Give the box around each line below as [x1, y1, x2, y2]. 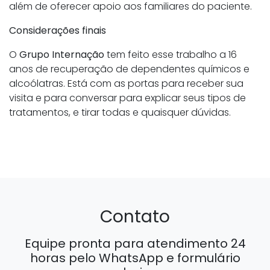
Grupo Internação [19, 48, 104, 62]
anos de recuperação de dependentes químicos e [9, 62, 250, 77]
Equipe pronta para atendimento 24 [24, 235, 246, 253]
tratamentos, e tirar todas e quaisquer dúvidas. [9, 105, 231, 120]
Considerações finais [9, 24, 106, 38]
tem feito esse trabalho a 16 [104, 48, 237, 62]
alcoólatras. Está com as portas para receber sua [9, 77, 243, 91]
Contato [100, 205, 170, 229]
